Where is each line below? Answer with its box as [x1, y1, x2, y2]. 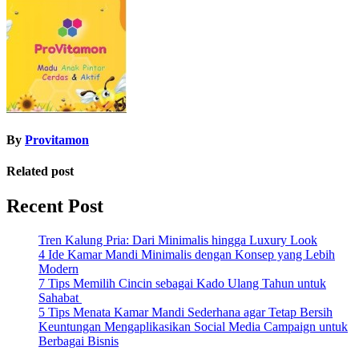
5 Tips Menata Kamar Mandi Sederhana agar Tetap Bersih [38, 305, 333, 320]
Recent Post [6, 196, 103, 217]
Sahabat [38, 291, 82, 305]
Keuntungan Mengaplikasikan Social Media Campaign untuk [38, 320, 348, 334]
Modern [38, 262, 79, 276]
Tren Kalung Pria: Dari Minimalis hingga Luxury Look [38, 233, 317, 248]
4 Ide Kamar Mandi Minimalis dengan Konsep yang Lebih [38, 248, 335, 262]
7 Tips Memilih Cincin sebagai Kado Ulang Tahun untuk [38, 276, 326, 291]
